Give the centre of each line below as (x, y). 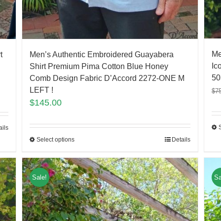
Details (181, 139)
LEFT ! (41, 90)
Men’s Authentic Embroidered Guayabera (101, 54)
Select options (55, 139)
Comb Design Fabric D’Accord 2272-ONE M (107, 78)
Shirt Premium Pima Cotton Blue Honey (99, 66)
